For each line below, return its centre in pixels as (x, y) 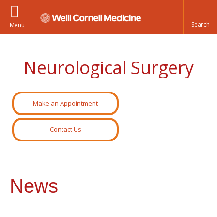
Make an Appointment (65, 103)
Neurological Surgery (108, 68)
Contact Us (65, 129)
